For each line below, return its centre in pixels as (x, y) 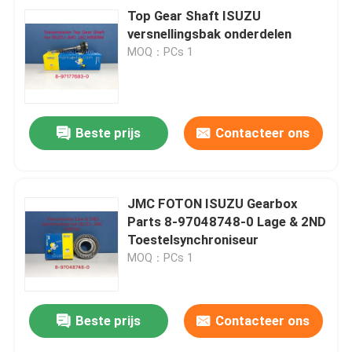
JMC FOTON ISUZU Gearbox (213, 203)
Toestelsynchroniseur (193, 239)
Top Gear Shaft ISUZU (194, 15)
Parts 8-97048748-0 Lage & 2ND (227, 221)
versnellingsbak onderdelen (210, 33)
